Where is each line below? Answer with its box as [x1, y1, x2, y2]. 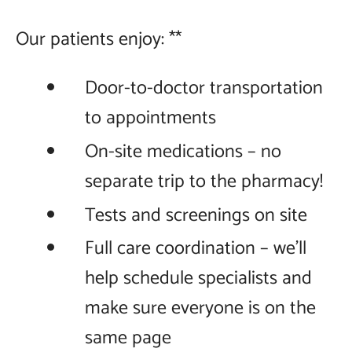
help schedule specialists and [85, 263, 312, 295]
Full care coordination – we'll [85, 233, 306, 265]
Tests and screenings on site [85, 200, 307, 231]
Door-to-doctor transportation [85, 73, 323, 104]
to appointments [85, 103, 216, 134]
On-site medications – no [85, 136, 281, 167]
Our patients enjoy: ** [16, 24, 181, 55]
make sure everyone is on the [85, 293, 316, 324]
